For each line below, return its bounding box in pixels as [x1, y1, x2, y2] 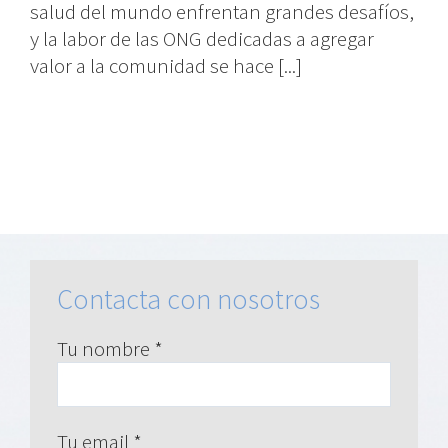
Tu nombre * [57, 335, 164, 363]
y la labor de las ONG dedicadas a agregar [30, 24, 374, 52]
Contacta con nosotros [57, 281, 321, 318]
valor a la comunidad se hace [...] [30, 51, 302, 79]
